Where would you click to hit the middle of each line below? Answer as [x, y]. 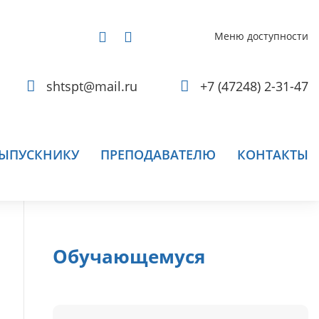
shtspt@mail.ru [92, 86]
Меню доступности [261, 36]
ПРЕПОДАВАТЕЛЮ [158, 154]
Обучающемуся [129, 256]
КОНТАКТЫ [273, 154]
